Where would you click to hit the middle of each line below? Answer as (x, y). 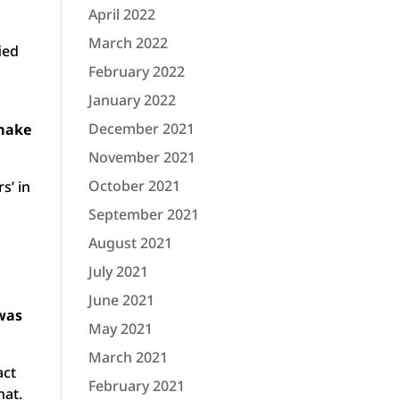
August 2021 (130, 243)
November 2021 (142, 157)
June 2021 (121, 300)
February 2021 (136, 386)
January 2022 (132, 100)
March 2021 (128, 357)
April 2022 (121, 14)
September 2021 (143, 214)
